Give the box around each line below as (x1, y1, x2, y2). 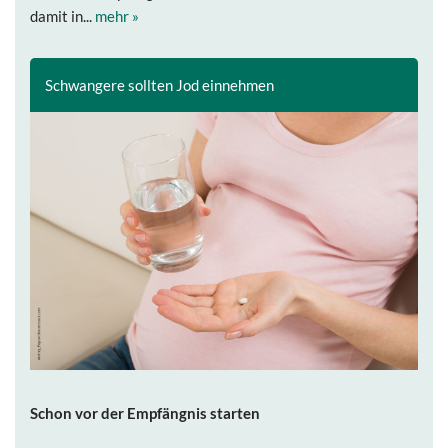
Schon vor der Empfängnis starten (30, 404, 260, 423)
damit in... (30, 6, 95, 25)
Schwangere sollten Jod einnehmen (45, 75, 274, 94)
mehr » (95, 6, 139, 25)
